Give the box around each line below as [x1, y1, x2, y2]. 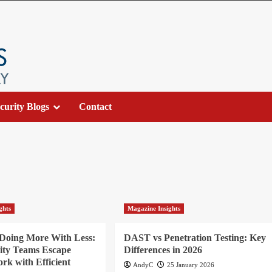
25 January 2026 [167, 261, 215, 269]
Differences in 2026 [124, 245, 203, 256]
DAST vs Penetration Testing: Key [124, 233, 267, 243]
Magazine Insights [127, 205, 181, 212]
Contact [78, 101, 112, 112]
